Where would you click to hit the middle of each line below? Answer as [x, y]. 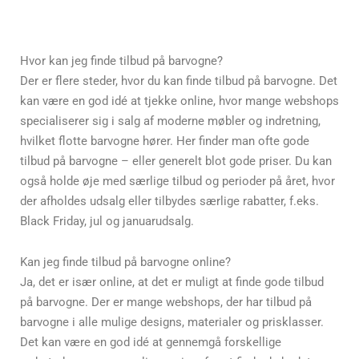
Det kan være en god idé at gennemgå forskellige [151, 342]
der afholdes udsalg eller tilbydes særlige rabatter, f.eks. [169, 201]
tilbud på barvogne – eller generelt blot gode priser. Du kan [176, 161]
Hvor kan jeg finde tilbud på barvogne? [121, 61]
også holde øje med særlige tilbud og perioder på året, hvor [177, 181]
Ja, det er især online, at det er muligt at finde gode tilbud [172, 282]
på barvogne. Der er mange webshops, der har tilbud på [166, 302]
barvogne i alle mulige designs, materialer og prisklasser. [172, 322]
